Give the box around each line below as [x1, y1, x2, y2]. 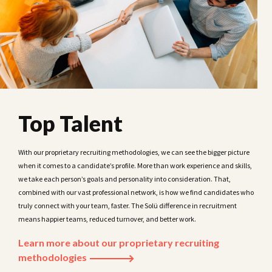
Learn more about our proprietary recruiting [18, 237, 219, 249]
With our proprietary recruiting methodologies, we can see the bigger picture [18, 148, 250, 157]
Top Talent [18, 110, 123, 137]
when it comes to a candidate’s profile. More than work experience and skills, [18, 161, 252, 171]
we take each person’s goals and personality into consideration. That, [18, 174, 231, 184]
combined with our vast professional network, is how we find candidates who [18, 188, 254, 197]
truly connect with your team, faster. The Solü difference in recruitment [18, 201, 237, 211]
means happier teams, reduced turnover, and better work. [18, 214, 196, 224]
